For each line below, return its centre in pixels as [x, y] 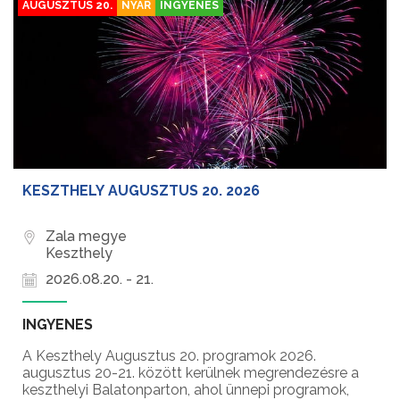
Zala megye [86, 237]
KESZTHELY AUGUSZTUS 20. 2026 [141, 191]
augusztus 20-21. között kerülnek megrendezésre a [191, 373]
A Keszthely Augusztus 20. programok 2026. [169, 356]
